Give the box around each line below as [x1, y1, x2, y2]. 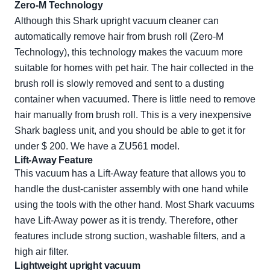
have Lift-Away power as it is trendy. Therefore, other [14, 215, 237, 226]
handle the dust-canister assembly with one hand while [14, 184, 248, 195]
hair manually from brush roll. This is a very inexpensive [14, 110, 251, 121]
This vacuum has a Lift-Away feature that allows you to [14, 168, 246, 179]
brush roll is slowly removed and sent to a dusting [14, 78, 224, 89]
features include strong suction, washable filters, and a [14, 231, 245, 242]
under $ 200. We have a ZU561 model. [14, 141, 180, 152]
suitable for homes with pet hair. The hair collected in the [14, 63, 254, 74]
